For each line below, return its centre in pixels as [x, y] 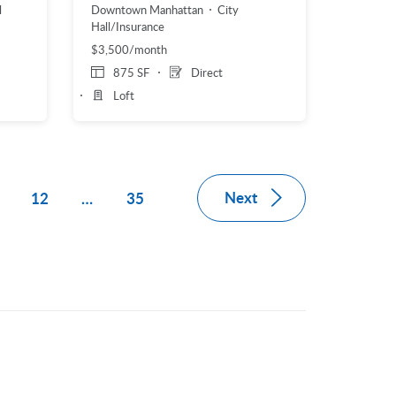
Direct [207, 72]
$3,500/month [129, 49]
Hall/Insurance [128, 26]
